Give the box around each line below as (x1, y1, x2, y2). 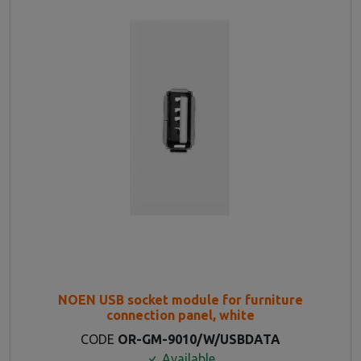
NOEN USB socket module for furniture (58, 292, 303, 307)
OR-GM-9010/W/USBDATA (118, 331, 280, 346)
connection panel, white (106, 307, 255, 322)
